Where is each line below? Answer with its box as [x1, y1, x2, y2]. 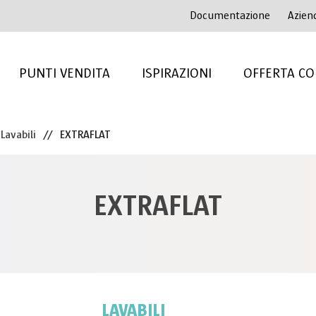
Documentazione [189, 8, 270, 23]
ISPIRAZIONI [141, 64, 212, 82]
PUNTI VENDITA [18, 64, 110, 82]
